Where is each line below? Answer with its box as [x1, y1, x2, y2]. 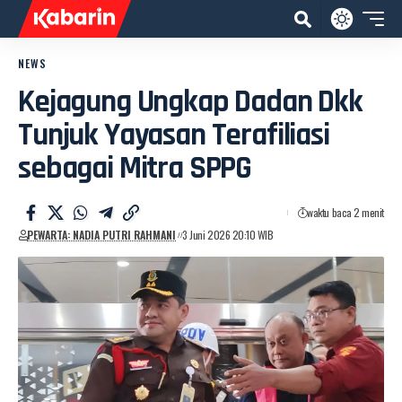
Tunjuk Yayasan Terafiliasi [18, 115, 329, 155]
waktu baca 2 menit [307, 205, 384, 220]
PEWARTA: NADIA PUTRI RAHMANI [27, 227, 177, 242]
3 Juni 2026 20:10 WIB [182, 227, 274, 242]
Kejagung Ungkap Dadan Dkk [18, 82, 363, 122]
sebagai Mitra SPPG [18, 148, 252, 188]
